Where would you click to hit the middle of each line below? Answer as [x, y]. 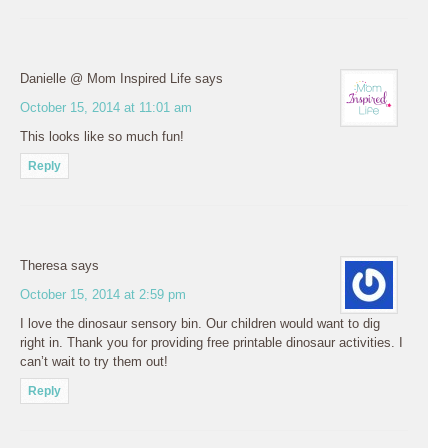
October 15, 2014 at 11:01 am [106, 107]
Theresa [43, 265]
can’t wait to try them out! [94, 361]
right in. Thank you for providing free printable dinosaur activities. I [211, 342]
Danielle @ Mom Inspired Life [105, 78]
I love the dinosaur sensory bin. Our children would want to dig [200, 323]
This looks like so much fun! [102, 136]
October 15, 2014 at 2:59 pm [103, 294]
